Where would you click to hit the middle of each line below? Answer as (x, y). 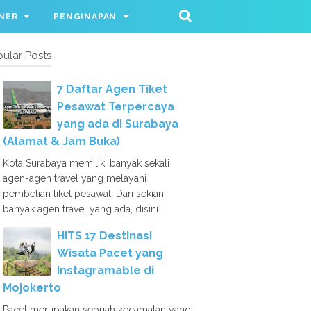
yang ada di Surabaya (118, 124)
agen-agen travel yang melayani (75, 178)
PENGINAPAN (85, 17)
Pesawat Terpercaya (116, 107)
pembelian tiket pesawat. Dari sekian (83, 194)
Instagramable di (106, 270)
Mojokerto (32, 288)
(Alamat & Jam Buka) (61, 141)
